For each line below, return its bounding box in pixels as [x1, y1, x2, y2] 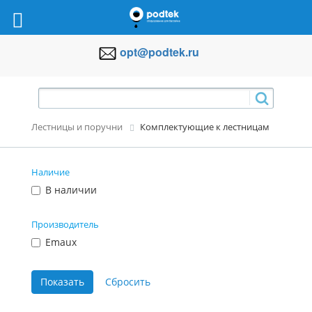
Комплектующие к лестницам [140, 120, 270, 134]
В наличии [45, 182, 97, 196]
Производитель [31, 217, 99, 231]
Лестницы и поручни [31, 120, 123, 134]
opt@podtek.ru [120, 43, 200, 60]
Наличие [31, 165, 70, 178]
